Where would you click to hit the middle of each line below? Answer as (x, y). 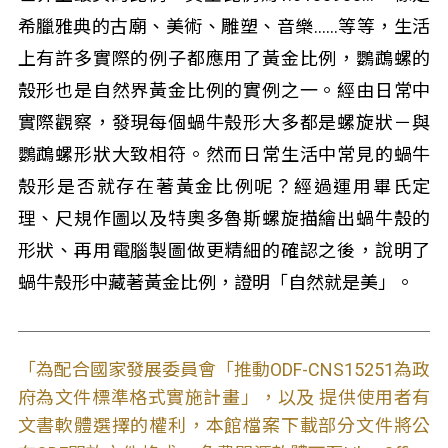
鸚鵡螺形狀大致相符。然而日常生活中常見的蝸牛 (224, 154)
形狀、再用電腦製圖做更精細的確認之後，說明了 (224, 250)
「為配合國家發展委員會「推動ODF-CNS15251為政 (224, 369)
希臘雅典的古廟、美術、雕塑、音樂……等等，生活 (224, 26)
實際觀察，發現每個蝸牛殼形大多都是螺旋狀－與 (224, 122)
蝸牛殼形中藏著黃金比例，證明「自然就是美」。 (215, 282)
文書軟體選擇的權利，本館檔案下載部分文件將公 (224, 425)
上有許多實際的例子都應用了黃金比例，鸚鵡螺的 (224, 58)
